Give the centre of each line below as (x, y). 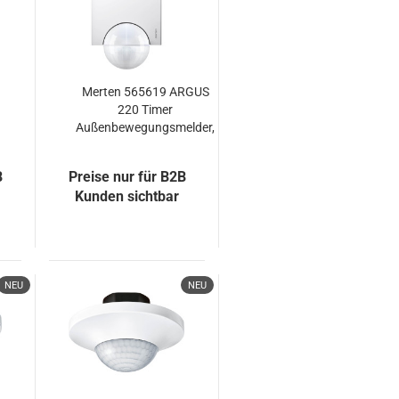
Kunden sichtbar (127, 196)
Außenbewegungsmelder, (146, 127)
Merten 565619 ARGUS (145, 92)
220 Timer (146, 110)
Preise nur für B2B (127, 177)
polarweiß (145, 145)
